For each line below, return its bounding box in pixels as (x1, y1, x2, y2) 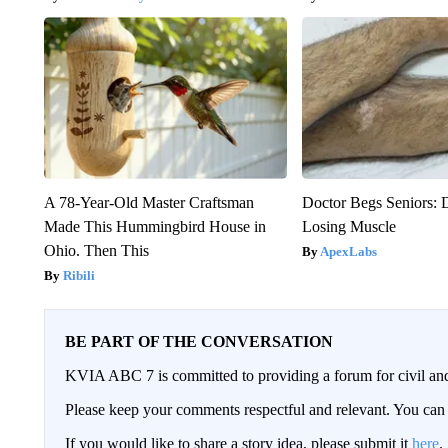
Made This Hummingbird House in (43, 217, 266, 235)
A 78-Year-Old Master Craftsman (43, 193, 254, 211)
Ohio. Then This (43, 241, 149, 259)
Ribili (62, 267, 95, 283)
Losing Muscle (302, 217, 397, 235)
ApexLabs (320, 243, 378, 259)
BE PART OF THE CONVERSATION (64, 332, 333, 350)
